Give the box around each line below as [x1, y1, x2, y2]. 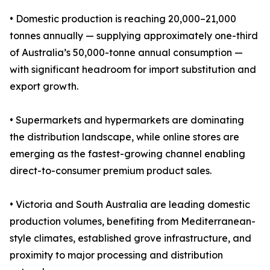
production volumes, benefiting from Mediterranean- [10, 215, 256, 228]
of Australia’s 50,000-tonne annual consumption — [10, 46, 243, 59]
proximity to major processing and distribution [10, 249, 223, 262]
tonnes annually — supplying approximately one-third [10, 30, 258, 42]
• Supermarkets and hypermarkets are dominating [10, 114, 244, 127]
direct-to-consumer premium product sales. [10, 165, 212, 177]
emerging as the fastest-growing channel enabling [10, 148, 245, 160]
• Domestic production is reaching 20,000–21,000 [10, 13, 236, 25]
